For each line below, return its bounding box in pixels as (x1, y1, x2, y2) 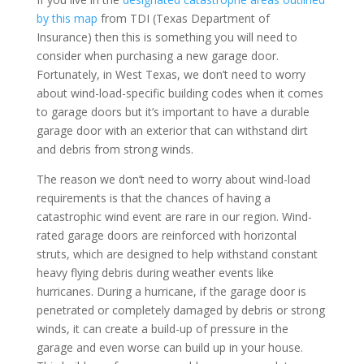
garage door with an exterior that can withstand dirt (36, 122, 308, 138)
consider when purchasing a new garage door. (36, 47, 279, 63)
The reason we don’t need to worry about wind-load (36, 171, 310, 187)
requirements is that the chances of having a (36, 189, 271, 206)
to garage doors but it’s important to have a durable (36, 103, 310, 119)
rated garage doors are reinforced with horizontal (36, 227, 297, 243)
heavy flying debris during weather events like (36, 264, 274, 280)
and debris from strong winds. (36, 141, 193, 157)
